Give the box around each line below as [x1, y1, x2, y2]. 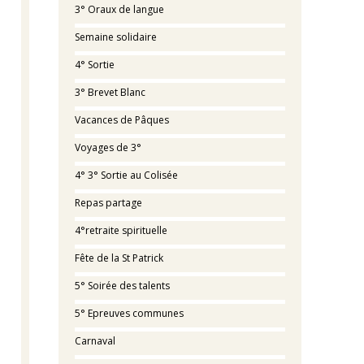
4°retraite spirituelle [74, 223, 167, 237]
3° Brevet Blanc [74, 85, 145, 99]
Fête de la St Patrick [74, 251, 163, 265]
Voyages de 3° [74, 141, 141, 154]
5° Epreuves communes [74, 306, 184, 320]
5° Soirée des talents [74, 279, 170, 292]
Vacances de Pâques [74, 113, 169, 127]
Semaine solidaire [74, 30, 157, 44]
